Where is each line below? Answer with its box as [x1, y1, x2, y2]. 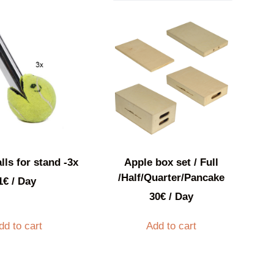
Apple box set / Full [124, 156, 218, 168]
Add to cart [146, 220, 196, 232]
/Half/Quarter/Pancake [117, 171, 224, 183]
